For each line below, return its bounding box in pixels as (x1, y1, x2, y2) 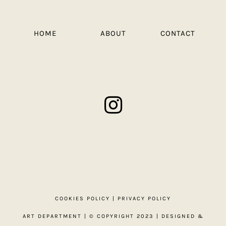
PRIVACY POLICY (118, 195, 171, 202)
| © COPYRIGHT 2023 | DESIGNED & (81, 212, 204, 219)
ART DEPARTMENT (22, 212, 82, 219)
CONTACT (160, 28, 195, 38)
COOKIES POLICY (55, 195, 110, 202)
